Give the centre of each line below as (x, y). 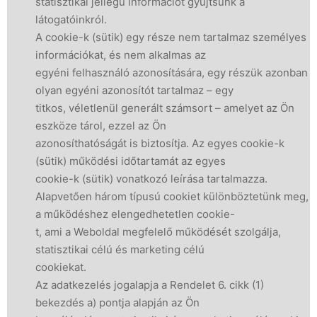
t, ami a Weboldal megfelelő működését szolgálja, (158, 232)
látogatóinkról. (71, 19)
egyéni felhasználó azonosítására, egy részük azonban (172, 73)
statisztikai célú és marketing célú (120, 249)
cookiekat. (61, 267)
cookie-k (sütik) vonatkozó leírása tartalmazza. (151, 179)
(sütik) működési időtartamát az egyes (131, 161)
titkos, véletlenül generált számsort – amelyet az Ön (165, 108)
